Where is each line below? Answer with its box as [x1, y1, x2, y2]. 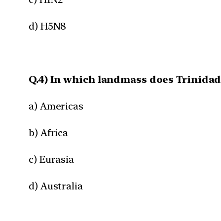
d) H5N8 [29, 20, 67, 32]
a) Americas [29, 100, 83, 112]
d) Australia [29, 180, 83, 192]
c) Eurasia [29, 153, 74, 165]
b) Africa [29, 126, 69, 139]
